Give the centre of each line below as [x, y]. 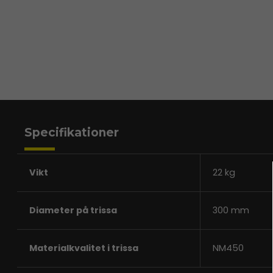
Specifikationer [72, 132]
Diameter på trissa [73, 210]
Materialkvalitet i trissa [84, 248]
